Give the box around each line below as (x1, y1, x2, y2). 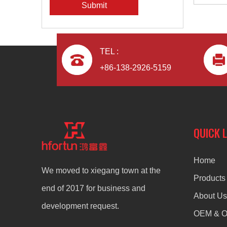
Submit (81, 1, 107, 10)
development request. (42, 202, 119, 210)
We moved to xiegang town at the (42, 166, 161, 175)
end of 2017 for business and (42, 184, 145, 193)
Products (194, 174, 225, 182)
